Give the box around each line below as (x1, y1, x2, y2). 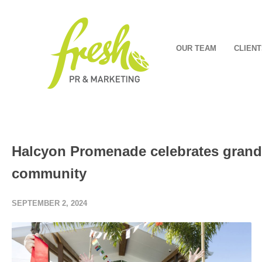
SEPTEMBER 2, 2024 (12, 199, 87, 208)
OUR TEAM (176, 44, 216, 53)
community (12, 166, 87, 181)
